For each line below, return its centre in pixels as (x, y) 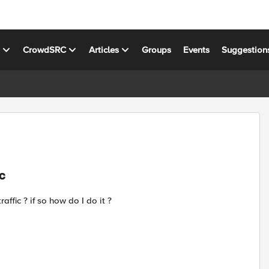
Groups (157, 50)
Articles (104, 50)
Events (197, 50)
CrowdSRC (45, 50)
